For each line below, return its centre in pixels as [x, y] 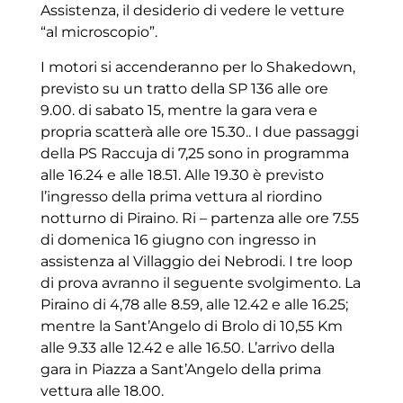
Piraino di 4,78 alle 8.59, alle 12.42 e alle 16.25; [194, 304]
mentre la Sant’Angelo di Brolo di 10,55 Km [191, 326]
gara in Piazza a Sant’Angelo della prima [180, 369]
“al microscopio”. [99, 32]
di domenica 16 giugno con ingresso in [178, 239]
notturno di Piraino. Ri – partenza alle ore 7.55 [199, 218]
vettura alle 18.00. [102, 390]
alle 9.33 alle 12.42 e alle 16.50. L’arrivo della [187, 347]
